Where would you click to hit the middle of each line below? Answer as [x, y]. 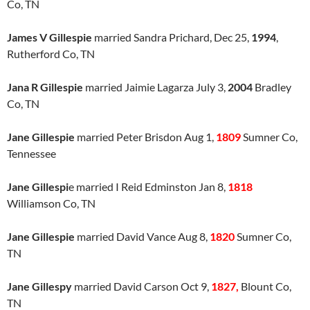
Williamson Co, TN [51, 203]
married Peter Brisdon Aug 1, [145, 137]
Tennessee [31, 153]
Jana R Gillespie [45, 87]
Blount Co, [266, 286]
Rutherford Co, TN [51, 54]
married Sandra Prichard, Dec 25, [172, 37]
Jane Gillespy [39, 286]
